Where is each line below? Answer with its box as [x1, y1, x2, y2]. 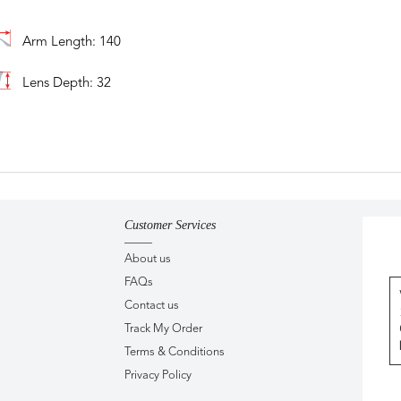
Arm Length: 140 [21, 36, 121, 50]
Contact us [124, 299, 179, 311]
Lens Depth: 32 [21, 77, 111, 90]
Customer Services [124, 218, 216, 232]
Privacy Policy [124, 369, 192, 381]
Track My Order [124, 322, 202, 335]
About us [124, 252, 171, 265]
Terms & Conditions [124, 346, 225, 358]
